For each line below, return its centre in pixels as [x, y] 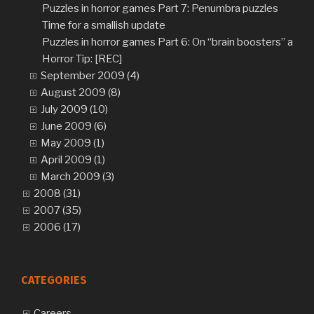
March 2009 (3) [77, 177]
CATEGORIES [54, 280]
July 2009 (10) [74, 110]
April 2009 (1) [73, 160]
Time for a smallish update [104, 26]
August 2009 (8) [81, 93]
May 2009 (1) [73, 143]
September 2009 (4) [90, 76]
